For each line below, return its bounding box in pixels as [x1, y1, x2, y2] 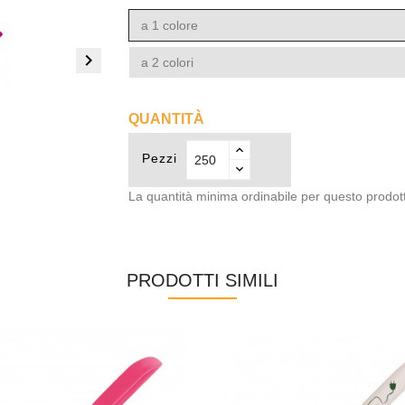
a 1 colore [140, 18, 198, 33]
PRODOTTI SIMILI [127, 270, 278, 290]
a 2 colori [140, 55, 193, 70]
